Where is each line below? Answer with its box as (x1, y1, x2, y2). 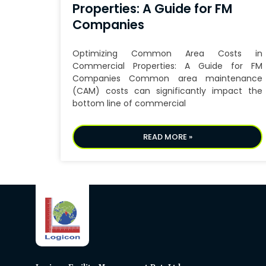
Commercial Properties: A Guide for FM (72, 60, 262, 72)
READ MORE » (142, 131, 192, 143)
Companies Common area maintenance (72, 72, 262, 85)
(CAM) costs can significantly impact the (72, 85, 262, 97)
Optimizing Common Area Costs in (72, 47, 262, 60)
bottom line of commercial (72, 97, 186, 110)
